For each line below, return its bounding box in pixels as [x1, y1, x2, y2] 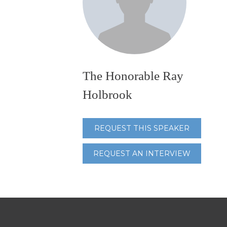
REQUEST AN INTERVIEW [93, 149, 191, 158]
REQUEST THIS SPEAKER [94, 124, 190, 133]
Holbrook [83, 87, 132, 102]
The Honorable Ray [83, 68, 183, 83]
